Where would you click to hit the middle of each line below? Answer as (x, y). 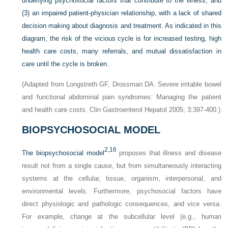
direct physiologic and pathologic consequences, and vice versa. (122, 204)
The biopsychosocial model (63, 153)
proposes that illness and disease (169, 153)
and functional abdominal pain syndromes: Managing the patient (122, 97)
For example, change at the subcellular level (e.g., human (122, 216)
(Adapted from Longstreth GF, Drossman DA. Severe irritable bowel (122, 84)
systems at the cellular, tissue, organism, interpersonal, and (122, 178)
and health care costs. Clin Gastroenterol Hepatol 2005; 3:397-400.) (121, 109)
